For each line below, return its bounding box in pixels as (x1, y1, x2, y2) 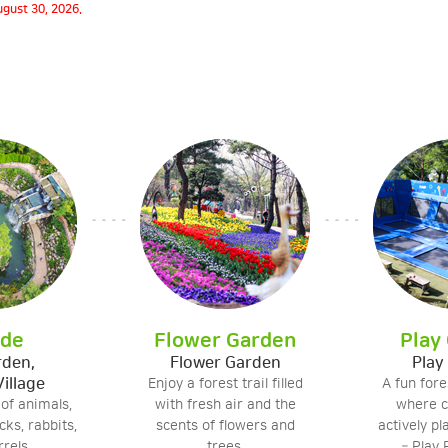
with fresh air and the (154, 397, 296, 413)
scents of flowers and (155, 418, 295, 434)
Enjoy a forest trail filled (147, 376, 303, 392)
